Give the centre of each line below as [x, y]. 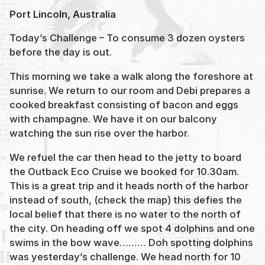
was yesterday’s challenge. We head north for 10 [125, 256]
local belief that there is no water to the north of [125, 214]
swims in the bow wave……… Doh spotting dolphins [131, 242]
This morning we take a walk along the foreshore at [131, 76]
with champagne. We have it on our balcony [113, 119]
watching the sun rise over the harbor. [99, 133]
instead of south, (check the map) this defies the [126, 200]
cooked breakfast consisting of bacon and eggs [124, 104]
